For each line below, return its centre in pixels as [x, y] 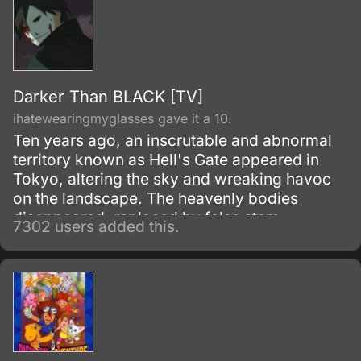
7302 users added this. [96, 226]
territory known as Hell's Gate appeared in [166, 160]
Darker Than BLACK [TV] [108, 97]
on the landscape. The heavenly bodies [156, 198]
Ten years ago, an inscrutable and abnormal [172, 140]
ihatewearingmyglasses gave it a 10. [122, 118]
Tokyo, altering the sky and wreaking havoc [172, 179]
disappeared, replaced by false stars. [149, 218]
